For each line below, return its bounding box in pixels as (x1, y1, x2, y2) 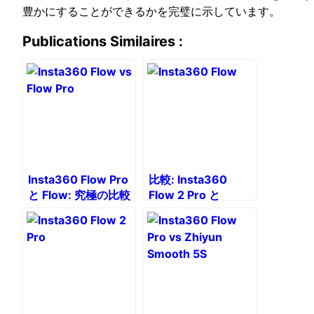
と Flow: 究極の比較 (28, 187, 130, 202)
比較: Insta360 (149, 172, 227, 186)
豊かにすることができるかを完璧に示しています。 (22, 4, 280, 18)
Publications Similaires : (22, 32, 183, 50)
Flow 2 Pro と (149, 187, 220, 202)
